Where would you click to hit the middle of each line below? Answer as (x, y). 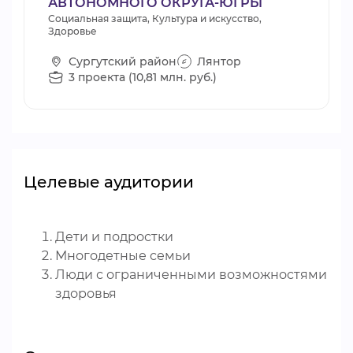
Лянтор (219, 61)
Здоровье (72, 31)
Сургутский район (123, 61)
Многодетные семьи (123, 256)
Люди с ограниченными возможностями (191, 275)
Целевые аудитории (109, 182)
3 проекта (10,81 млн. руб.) (143, 77)
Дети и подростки (114, 237)
